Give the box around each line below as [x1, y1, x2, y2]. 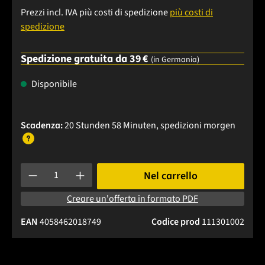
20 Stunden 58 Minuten [64, 119, 156, 132]
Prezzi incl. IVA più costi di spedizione [21, 6, 170, 20]
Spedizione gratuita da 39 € [21, 51, 151, 67]
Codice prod [151, 215, 202, 229]
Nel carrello [143, 169, 198, 184]
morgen [203, 119, 235, 132]
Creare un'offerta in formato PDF [67, 192, 198, 206]
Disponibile [30, 77, 77, 91]
